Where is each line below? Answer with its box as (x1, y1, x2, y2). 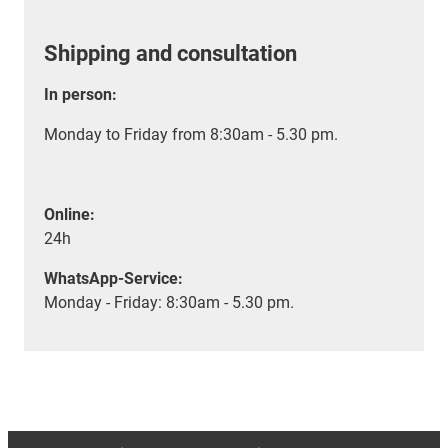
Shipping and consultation (44, 40, 297, 66)
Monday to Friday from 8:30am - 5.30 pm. (44, 124, 338, 144)
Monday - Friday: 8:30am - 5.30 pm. (44, 292, 294, 312)
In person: (44, 84, 117, 104)
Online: (44, 204, 95, 224)
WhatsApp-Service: (44, 268, 183, 288)
